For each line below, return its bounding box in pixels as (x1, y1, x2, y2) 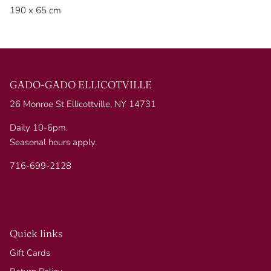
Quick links (10, 226, 63, 240)
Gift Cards (10, 246, 50, 259)
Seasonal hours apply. (10, 135, 97, 148)
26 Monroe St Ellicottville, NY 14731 (10, 97, 156, 110)
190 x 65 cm (10, 4, 61, 16)
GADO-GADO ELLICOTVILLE (10, 77, 152, 91)
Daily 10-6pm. (10, 121, 68, 134)
